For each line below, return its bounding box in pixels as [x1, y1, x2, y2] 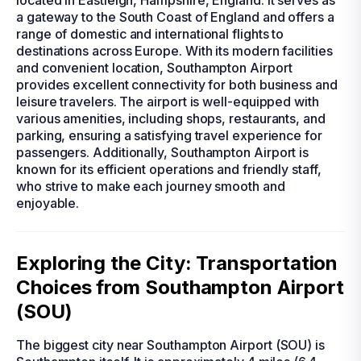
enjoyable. [16, 195, 80, 211]
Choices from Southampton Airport [16, 276, 344, 299]
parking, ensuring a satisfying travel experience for [16, 127, 322, 143]
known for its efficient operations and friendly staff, [16, 161, 322, 177]
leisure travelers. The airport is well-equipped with [16, 93, 319, 110]
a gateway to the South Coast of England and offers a [16, 9, 334, 25]
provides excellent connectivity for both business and [16, 77, 338, 93]
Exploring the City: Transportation [16, 251, 338, 275]
